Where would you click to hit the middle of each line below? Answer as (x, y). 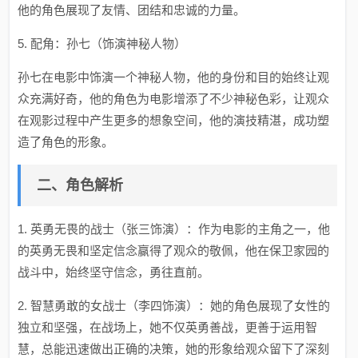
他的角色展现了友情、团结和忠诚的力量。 (132, 10)
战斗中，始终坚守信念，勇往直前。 (114, 272)
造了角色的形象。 (66, 142)
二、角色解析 (80, 185)
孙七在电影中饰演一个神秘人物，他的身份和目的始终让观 (174, 77)
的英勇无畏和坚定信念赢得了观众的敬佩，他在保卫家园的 (174, 251)
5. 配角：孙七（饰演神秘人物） (102, 44)
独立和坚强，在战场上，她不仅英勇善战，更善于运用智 (168, 327)
